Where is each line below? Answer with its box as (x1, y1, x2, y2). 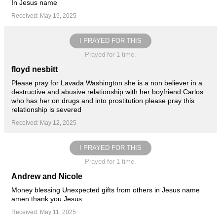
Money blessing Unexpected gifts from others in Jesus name (11, 185, 200, 194)
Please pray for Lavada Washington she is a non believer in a (11, 78, 202, 87)
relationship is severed (11, 105, 81, 113)
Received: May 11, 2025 (11, 208, 76, 216)
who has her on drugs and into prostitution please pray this (11, 96, 194, 105)
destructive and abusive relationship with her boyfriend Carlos (11, 87, 203, 96)
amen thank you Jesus (11, 194, 82, 203)
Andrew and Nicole (11, 172, 82, 181)
